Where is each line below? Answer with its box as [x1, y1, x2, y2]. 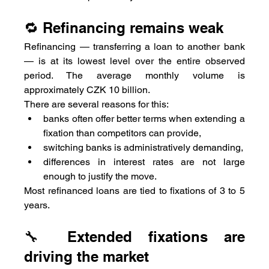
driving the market [24, 247, 150, 265]
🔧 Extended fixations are [24, 228, 245, 245]
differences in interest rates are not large [43, 156, 245, 168]
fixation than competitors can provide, [43, 127, 202, 139]
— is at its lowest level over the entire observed [24, 55, 245, 67]
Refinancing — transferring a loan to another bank [24, 40, 245, 52]
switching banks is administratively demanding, [43, 141, 244, 153]
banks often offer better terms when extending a [43, 112, 245, 124]
